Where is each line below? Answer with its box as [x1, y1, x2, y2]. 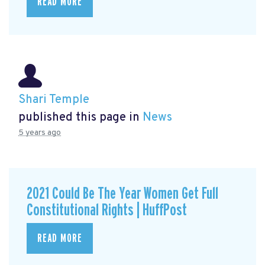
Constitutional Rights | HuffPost [27, 201, 187, 219]
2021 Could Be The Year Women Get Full [27, 185, 218, 202]
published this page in [18, 109, 143, 125]
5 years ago [18, 127, 61, 138]
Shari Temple [18, 92, 89, 108]
